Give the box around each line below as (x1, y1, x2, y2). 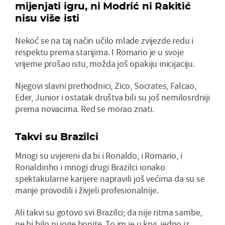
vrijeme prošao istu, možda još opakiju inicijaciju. (15, 57, 195, 69)
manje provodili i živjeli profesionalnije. (15, 184, 159, 196)
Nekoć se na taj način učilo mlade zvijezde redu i (15, 34, 194, 46)
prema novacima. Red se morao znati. (15, 102, 154, 115)
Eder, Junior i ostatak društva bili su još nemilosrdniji (15, 91, 210, 103)
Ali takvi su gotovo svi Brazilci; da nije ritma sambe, (15, 206, 202, 218)
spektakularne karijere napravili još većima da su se (15, 172, 205, 184)
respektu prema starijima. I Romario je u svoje (15, 46, 184, 58)
